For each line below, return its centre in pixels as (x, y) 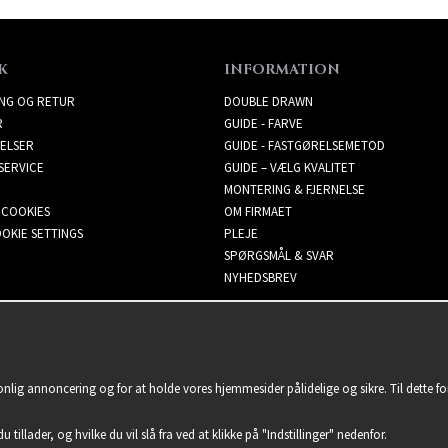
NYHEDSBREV (260, 278)
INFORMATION (282, 70)
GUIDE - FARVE (263, 124)
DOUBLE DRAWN (268, 102)
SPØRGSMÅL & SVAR (279, 256)
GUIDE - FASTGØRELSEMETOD (304, 146)
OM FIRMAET (258, 212)
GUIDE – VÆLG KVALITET (289, 168)
